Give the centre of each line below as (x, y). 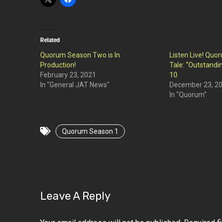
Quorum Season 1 (90, 131)
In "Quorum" (188, 95)
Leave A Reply (75, 196)
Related (50, 40)
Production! (58, 65)
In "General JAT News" (75, 85)
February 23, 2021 (68, 75)
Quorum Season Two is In (80, 55)
